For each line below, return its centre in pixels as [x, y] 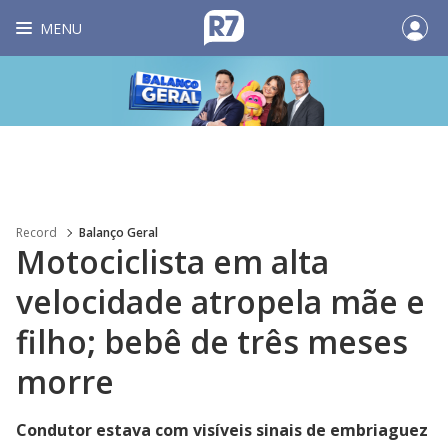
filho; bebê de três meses [212, 341]
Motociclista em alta [172, 261]
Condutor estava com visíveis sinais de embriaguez [222, 430]
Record [36, 232]
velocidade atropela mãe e [220, 301]
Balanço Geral [118, 232]
